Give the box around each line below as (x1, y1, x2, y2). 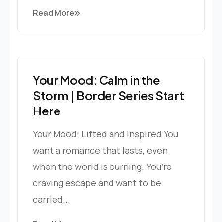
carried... (33, 193, 70, 205)
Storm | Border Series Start (33, 87, 184, 103)
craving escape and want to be (33, 176, 161, 189)
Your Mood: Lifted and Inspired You (33, 127, 178, 140)
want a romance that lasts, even (33, 144, 167, 156)
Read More (33, 7, 74, 18)
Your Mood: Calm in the (33, 72, 160, 87)
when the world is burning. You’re (33, 160, 172, 172)
